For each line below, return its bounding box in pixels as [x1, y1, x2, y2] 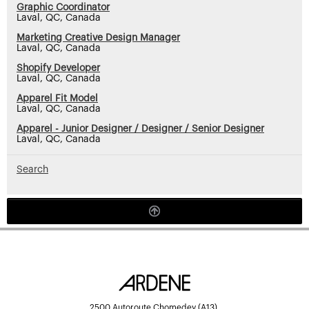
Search [17, 164, 48, 175]
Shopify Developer [17, 63, 100, 73]
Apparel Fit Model [17, 93, 98, 103]
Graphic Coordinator [17, 2, 110, 12]
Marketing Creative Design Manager [17, 32, 180, 43]
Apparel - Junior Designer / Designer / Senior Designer [17, 123, 264, 134]
